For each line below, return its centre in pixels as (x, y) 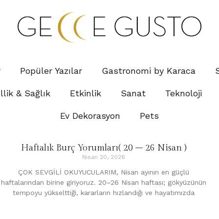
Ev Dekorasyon (90, 115)
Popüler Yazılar (51, 70)
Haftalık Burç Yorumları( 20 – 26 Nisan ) (104, 148)
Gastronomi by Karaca (149, 70)
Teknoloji (184, 93)
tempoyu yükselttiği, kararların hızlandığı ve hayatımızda (104, 192)
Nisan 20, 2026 (104, 157)
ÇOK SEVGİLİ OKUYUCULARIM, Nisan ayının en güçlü (104, 172)
